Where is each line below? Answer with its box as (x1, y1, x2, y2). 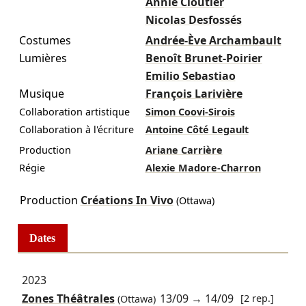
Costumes (18, 32, 71, 48)
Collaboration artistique (18, 105, 130, 118)
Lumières (18, 50, 67, 66)
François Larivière (145, 85, 242, 101)
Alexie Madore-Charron (145, 161, 261, 174)
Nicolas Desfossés (145, 12, 242, 27)
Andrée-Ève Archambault (145, 32, 281, 48)
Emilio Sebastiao (145, 68, 236, 83)
